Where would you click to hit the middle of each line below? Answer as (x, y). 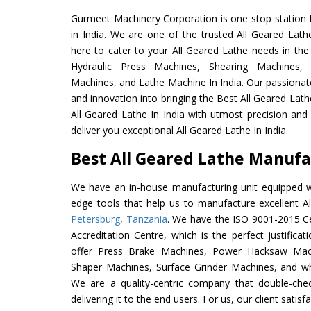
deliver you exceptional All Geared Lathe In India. (179, 130)
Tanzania (146, 219)
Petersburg (95, 219)
